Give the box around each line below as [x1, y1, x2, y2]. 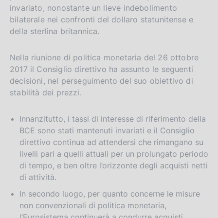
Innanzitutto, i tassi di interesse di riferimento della [19, 113, 206, 124]
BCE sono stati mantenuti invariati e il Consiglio [19, 125, 195, 135]
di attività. [19, 172, 56, 182]
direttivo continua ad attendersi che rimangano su [19, 137, 203, 147]
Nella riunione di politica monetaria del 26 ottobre [10, 52, 199, 62]
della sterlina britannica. [10, 26, 100, 36]
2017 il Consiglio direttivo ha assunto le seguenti [10, 64, 193, 74]
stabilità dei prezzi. [10, 87, 82, 97]
